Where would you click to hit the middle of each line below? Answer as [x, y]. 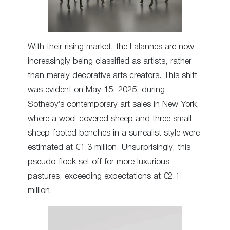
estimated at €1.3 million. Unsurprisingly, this [109, 147]
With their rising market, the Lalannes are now [111, 47]
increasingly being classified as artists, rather [110, 61]
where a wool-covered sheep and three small [110, 119]
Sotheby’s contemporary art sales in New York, [113, 104]
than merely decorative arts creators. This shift [112, 75]
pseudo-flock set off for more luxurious [99, 162]
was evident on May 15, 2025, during [96, 90]
